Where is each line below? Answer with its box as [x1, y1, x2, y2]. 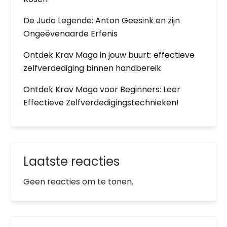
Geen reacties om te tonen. [23, 176, 133, 187]
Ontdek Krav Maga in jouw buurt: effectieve [23, 49, 195, 61]
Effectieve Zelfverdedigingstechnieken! [23, 97, 179, 108]
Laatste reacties [23, 153, 120, 170]
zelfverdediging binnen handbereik [23, 62, 161, 74]
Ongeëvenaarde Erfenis [23, 28, 118, 40]
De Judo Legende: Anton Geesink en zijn [23, 15, 180, 26]
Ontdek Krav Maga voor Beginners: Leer [23, 84, 180, 95]
